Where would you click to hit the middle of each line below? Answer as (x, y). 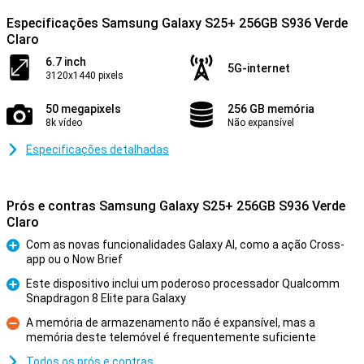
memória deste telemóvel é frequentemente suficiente (171, 337)
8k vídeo (64, 123)
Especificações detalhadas (97, 149)
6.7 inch (66, 62)
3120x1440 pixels (84, 76)
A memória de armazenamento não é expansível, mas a (171, 323)
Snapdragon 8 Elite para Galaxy (106, 298)
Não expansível (261, 123)
